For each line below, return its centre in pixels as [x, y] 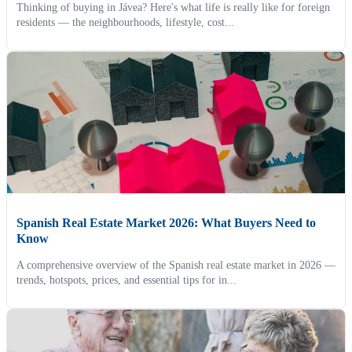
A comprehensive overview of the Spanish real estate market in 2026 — [176, 266]
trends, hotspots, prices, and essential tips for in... [126, 280]
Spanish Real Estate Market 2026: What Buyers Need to [166, 223]
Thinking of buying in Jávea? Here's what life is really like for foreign [173, 8]
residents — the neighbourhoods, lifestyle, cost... [125, 23]
